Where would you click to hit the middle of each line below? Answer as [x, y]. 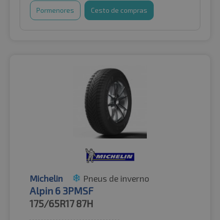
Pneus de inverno [116, 179]
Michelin [46, 179]
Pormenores [55, 10]
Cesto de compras [119, 10]
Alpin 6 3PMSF [61, 191]
